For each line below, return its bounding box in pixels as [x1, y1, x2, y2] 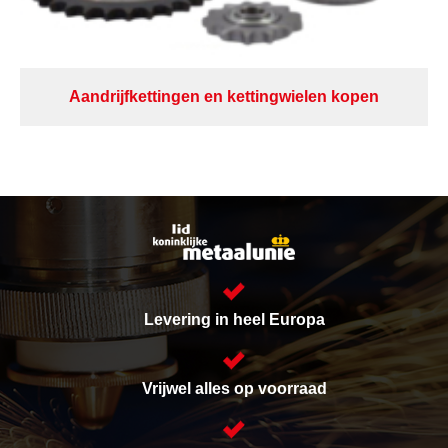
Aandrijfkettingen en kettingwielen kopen [69, 88, 379, 106]
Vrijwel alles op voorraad [141, 380, 327, 398]
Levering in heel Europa [143, 311, 325, 329]
